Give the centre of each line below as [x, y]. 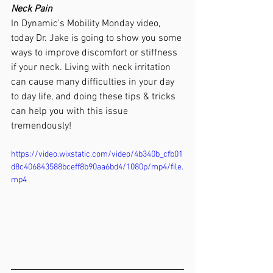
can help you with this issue [71, 112]
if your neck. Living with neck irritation [92, 68]
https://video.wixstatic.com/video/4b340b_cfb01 [97, 155]
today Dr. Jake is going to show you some [97, 39]
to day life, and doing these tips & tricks [94, 97]
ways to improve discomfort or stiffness [95, 53]
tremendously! [41, 126]
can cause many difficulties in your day [94, 83]
